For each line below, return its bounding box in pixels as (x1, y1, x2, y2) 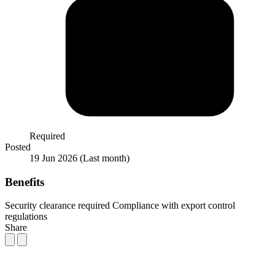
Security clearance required (5, 200, 110, 211)
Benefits (5, 175, 44, 188)
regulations (5, 211, 47, 222)
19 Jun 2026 (29, 152, 80, 163)
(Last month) (80, 152, 130, 163)
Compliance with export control (112, 200, 235, 211)
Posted (5, 141, 31, 152)
